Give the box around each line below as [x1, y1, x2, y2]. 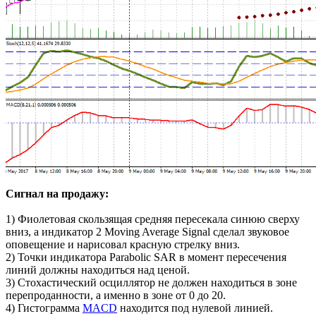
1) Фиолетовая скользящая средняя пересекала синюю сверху [6, 213, 300, 226]
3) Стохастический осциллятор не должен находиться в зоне [6, 276, 297, 289]
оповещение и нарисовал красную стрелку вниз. [6, 238, 240, 251]
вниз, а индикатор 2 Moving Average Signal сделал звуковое [6, 226, 289, 238]
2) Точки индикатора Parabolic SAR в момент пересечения [6, 251, 286, 264]
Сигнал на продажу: [6, 188, 109, 200]
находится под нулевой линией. [117, 302, 273, 315]
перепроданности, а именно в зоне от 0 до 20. [6, 289, 226, 302]
